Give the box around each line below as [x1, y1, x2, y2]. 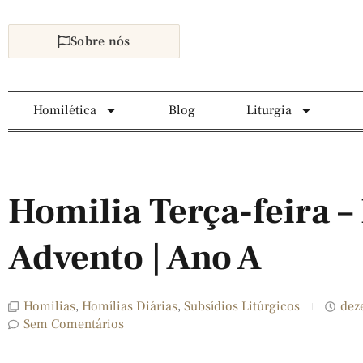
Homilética [33, 102, 97, 118]
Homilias [23, 298, 75, 314]
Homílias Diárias [82, 298, 177, 314]
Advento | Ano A [8, 235, 262, 281]
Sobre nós [70, 33, 130, 49]
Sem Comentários [23, 316, 124, 332]
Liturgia [246, 102, 292, 118]
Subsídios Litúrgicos [184, 298, 300, 314]
